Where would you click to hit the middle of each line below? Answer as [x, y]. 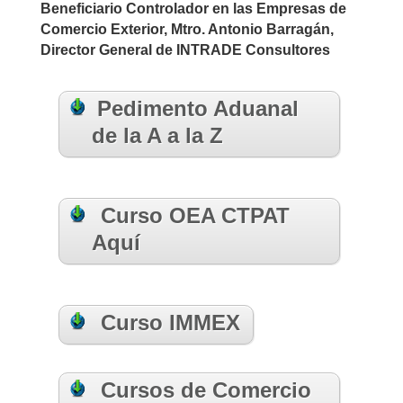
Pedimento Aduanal [197, 108]
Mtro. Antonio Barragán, [252, 29]
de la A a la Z [157, 135]
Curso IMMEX [167, 322]
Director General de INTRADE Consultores [185, 49]
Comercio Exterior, [105, 29]
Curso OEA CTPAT [195, 215]
